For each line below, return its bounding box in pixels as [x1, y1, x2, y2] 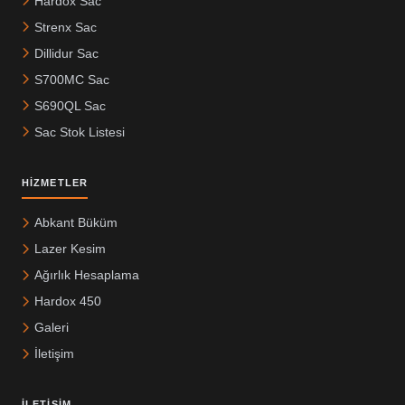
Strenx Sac [34, 19, 97, 34]
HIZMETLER [22, 176, 89, 188]
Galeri [34, 320, 69, 335]
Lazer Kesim [34, 241, 106, 257]
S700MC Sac [34, 71, 109, 87]
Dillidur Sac [34, 45, 99, 61]
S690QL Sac [34, 98, 106, 113]
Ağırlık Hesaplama [34, 268, 139, 283]
